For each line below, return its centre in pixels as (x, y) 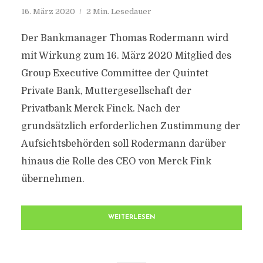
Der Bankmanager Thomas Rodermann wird (124, 38)
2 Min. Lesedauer (119, 11)
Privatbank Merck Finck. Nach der (100, 109)
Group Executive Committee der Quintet (114, 73)
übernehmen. (53, 179)
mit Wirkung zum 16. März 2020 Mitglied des (126, 56)
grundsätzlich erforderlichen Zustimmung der (130, 126)
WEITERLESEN (131, 218)
